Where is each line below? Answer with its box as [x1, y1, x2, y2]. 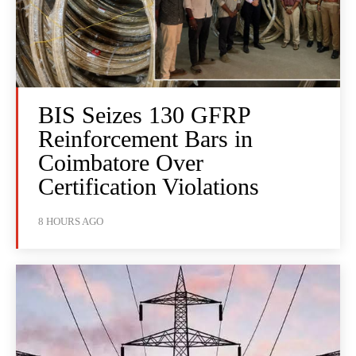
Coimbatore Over [38, 149, 203, 176]
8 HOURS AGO [38, 215, 103, 228]
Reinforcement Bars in [38, 126, 253, 153]
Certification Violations [38, 173, 259, 200]
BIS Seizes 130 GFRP [38, 102, 251, 129]
